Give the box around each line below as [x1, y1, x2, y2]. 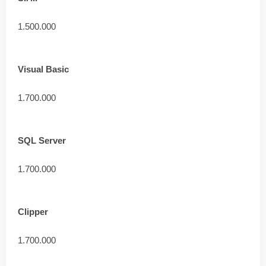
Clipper [18, 207, 48, 217]
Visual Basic [18, 64, 69, 74]
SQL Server [18, 135, 66, 145]
